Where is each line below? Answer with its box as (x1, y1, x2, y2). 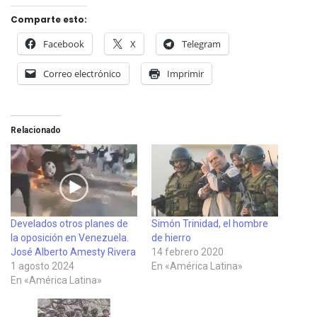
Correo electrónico (43, 67, 121, 80)
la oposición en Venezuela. (11, 232, 129, 244)
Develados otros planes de (11, 218, 128, 230)
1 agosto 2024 (11, 260, 74, 272)
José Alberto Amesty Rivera (11, 246, 136, 258)
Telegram (182, 37, 221, 50)
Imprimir (167, 67, 204, 80)
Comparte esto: (11, 13, 87, 25)
